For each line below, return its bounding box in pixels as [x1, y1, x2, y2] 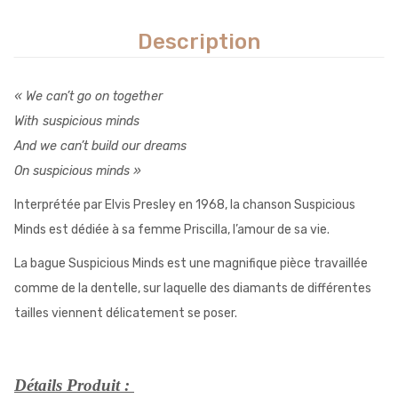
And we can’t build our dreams [14, 139, 187, 155]
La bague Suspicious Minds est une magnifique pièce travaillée [14, 256, 368, 272]
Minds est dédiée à [14, 222, 122, 238]
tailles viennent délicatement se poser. [14, 306, 237, 322]
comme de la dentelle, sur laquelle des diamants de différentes [14, 281, 371, 297]
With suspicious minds [14, 114, 139, 130]
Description [138, 29, 260, 55]
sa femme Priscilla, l [122, 222, 235, 238]
